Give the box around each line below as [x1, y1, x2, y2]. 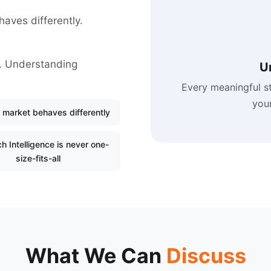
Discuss [166, 243, 246, 268]
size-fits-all [15, 152, 60, 163]
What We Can [25, 243, 166, 268]
